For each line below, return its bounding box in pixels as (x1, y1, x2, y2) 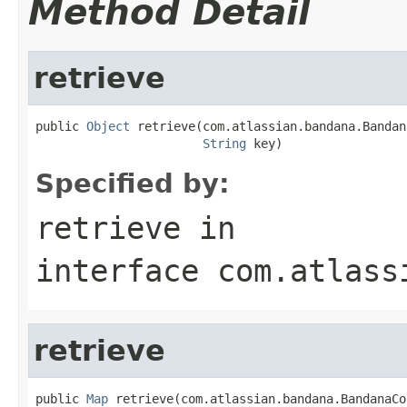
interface (35, 252, 217, 289)
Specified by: (35, 167, 230, 199)
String (203, 135, 246, 151)
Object (86, 118, 130, 134)
